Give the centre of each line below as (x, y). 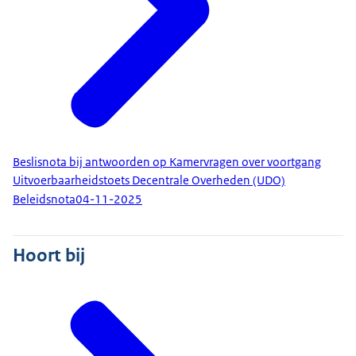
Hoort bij (49, 255)
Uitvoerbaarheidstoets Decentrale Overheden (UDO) (149, 180)
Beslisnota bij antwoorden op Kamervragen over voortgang (167, 162)
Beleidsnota (44, 200)
